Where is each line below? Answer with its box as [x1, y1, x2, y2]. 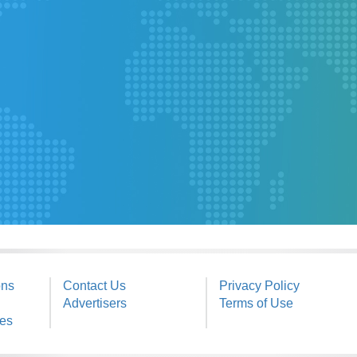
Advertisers [62, 296, 127, 311]
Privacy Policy [218, 279, 300, 293]
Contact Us [62, 279, 126, 293]
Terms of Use [218, 296, 293, 311]
